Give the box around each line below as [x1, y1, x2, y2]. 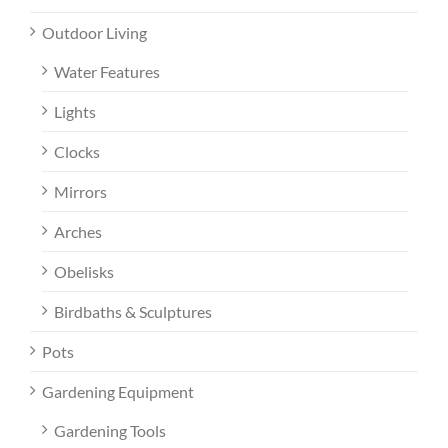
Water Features [54, 62, 160, 82]
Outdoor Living [42, 23, 147, 43]
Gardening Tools [54, 421, 166, 441]
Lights [54, 102, 96, 122]
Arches [54, 222, 102, 242]
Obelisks [54, 262, 114, 282]
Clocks [54, 142, 100, 162]
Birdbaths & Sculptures [54, 302, 212, 322]
